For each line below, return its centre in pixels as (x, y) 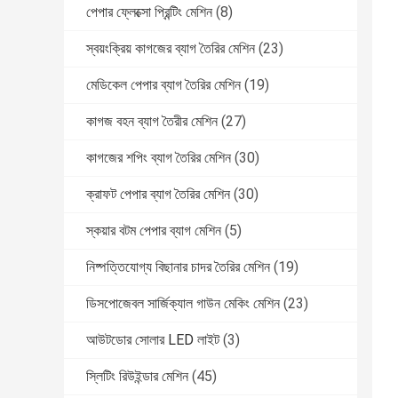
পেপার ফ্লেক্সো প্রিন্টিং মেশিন (149, 12)
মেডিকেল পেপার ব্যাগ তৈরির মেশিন (163, 85)
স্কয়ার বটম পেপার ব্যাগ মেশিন (154, 231)
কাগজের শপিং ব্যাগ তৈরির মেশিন (159, 158)
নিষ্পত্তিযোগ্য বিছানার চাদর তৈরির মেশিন (178, 267)
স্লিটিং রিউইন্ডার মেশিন (137, 377)
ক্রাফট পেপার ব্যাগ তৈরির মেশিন (158, 195)
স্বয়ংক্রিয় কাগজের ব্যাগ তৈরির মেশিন (171, 49)
